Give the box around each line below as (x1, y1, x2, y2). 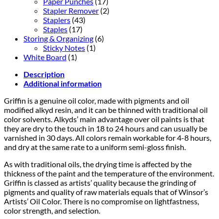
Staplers (43, 15, 70, 24)
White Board (23, 52, 66, 62)
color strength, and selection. (4, 205, 100, 215)
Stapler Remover (43, 5, 99, 15)
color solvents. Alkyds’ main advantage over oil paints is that (4, 114, 204, 124)
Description (23, 69, 65, 79)
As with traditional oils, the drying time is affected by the (4, 159, 192, 169)
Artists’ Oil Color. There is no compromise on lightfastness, (4, 196, 199, 206)
